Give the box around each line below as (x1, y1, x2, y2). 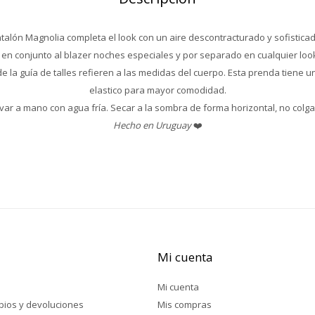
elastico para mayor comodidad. (89, 84, 226, 96)
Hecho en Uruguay (112, 119, 191, 131)
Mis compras (157, 298, 212, 311)
